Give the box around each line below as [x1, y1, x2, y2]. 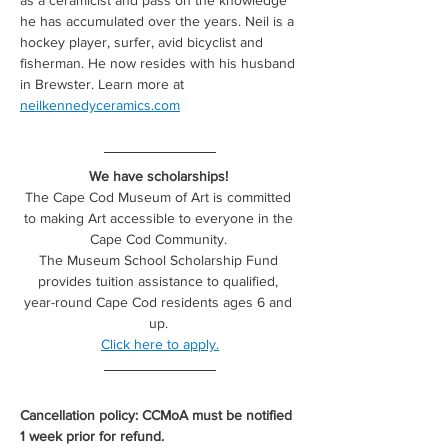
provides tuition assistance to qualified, [38, 273, 282, 289]
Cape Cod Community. [89, 231, 231, 247]
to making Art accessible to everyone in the [23, 210, 297, 226]
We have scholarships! [88, 168, 232, 184]
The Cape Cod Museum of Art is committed [25, 189, 295, 205]
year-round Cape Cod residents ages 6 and [24, 294, 296, 310]
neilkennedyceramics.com [20, 97, 180, 113]
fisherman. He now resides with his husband [20, 55, 299, 71]
